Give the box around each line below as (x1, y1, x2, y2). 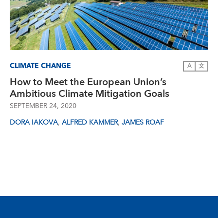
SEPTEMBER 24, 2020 (10, 100, 76, 112)
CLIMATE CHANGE (10, 60, 71, 72)
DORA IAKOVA (10, 117, 58, 128)
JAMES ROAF (122, 117, 164, 128)
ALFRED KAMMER (62, 117, 118, 128)
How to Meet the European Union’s (10, 74, 166, 91)
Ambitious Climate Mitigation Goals (10, 86, 169, 102)
